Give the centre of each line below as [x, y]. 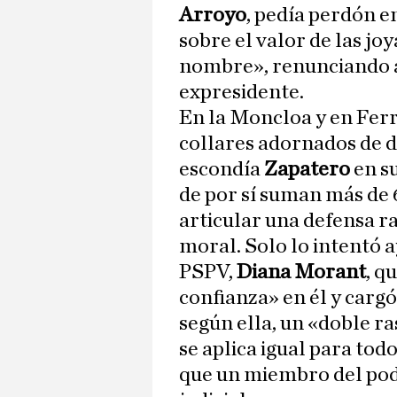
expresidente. [241, 93]
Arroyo [213, 16]
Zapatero [309, 170]
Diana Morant [301, 272]
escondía [222, 170]
